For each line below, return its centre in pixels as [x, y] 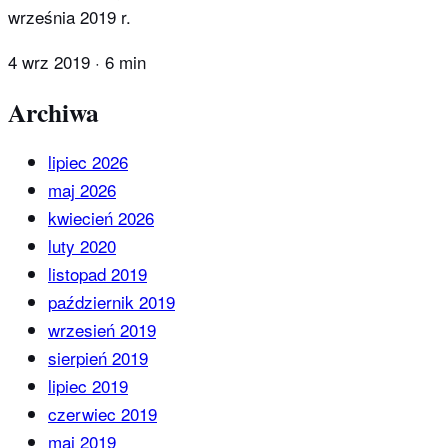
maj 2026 [82, 190]
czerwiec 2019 [102, 414]
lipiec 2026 [88, 162]
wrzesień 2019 [102, 330]
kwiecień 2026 [101, 218]
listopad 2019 [97, 274]
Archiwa [53, 111]
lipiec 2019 [88, 386]
